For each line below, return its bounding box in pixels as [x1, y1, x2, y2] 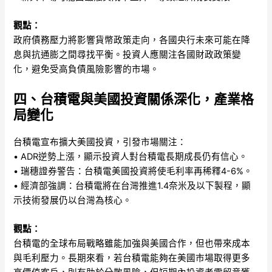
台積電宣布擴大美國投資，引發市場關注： [13, 136, 187, 148]
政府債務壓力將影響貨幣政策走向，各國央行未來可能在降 [13, 35, 251, 46]
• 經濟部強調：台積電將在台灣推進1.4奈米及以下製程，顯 [13, 180, 251, 191]
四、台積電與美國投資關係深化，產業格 [13, 90, 254, 107]
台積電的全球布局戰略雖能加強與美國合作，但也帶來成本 [13, 237, 251, 249]
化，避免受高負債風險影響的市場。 [13, 64, 160, 75]
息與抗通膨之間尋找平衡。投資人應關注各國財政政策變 [13, 49, 242, 61]
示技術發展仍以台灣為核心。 [13, 194, 132, 206]
